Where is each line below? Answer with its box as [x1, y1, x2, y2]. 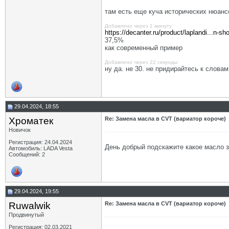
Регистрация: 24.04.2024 [9, 139, 72, 145]
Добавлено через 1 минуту [105, 23, 172, 29]
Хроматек [9, 116, 53, 126]
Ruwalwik [9, 200, 51, 211]
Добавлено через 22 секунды [105, 59, 177, 65]
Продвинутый [9, 212, 44, 218]
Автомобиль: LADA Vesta [9, 145, 73, 151]
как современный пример [105, 44, 182, 52]
